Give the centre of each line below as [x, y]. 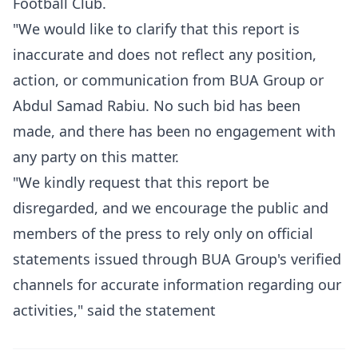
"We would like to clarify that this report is [156, 29]
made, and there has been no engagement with [174, 131]
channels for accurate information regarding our [177, 284]
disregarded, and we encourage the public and [171, 208]
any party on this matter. [96, 157]
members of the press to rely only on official [163, 233]
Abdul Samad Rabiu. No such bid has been [157, 105]
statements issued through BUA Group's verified [177, 259]
